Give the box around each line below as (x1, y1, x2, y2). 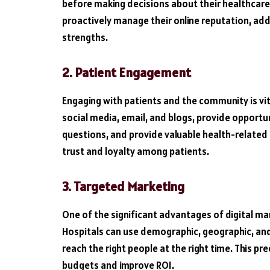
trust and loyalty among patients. (62, 144, 209, 158)
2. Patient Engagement (62, 64, 191, 81)
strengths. (62, 31, 108, 45)
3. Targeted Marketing (62, 178, 184, 195)
